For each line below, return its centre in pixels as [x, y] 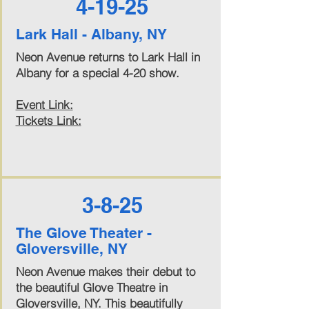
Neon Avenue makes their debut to [105, 271]
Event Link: [44, 104]
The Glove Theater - [83, 233]
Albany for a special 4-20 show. [97, 73]
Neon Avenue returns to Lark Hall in [108, 57]
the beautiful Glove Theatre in [91, 287]
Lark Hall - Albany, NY [91, 34]
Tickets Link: [48, 120]
